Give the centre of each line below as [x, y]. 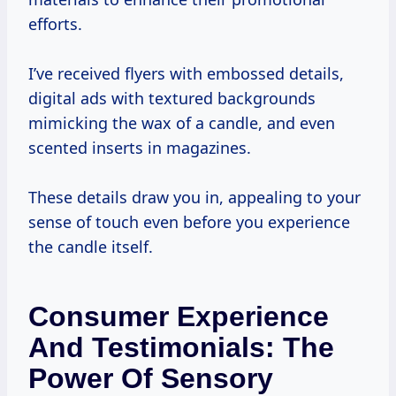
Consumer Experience [179, 317]
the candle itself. [91, 247]
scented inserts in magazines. [140, 148]
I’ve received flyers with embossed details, [186, 74]
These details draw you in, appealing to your [194, 198]
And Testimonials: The [181, 348]
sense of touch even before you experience [189, 222]
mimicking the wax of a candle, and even [182, 123]
